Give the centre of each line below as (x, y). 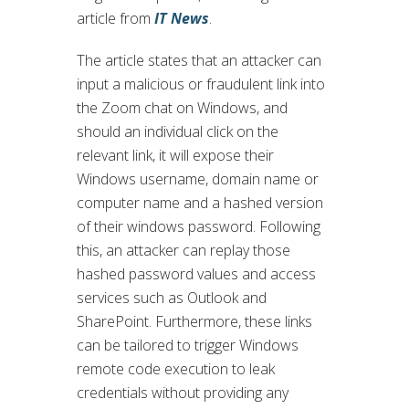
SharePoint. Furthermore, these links (194, 321)
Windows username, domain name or (198, 178)
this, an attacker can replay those (184, 250)
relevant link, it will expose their (175, 155)
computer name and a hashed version (200, 202)
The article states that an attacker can (199, 60)
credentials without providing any (183, 392)
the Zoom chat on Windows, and (182, 107)
